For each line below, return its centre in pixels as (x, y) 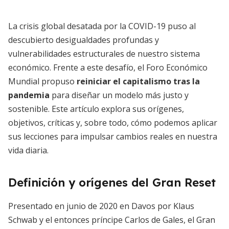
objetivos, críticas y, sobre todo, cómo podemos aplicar (113, 123)
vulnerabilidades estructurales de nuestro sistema (104, 54)
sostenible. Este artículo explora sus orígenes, (96, 109)
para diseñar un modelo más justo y (119, 95)
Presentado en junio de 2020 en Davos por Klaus (101, 206)
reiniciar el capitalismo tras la (138, 81)
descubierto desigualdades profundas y (84, 40)
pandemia (29, 95)
